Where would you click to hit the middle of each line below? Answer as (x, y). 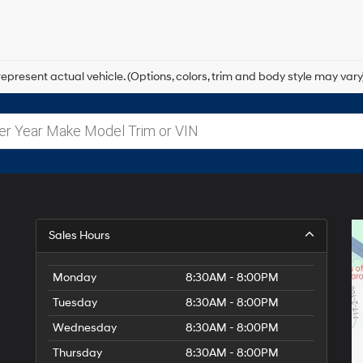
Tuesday (75, 302)
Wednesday (85, 327)
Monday (75, 277)
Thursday (77, 352)
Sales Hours (79, 235)
